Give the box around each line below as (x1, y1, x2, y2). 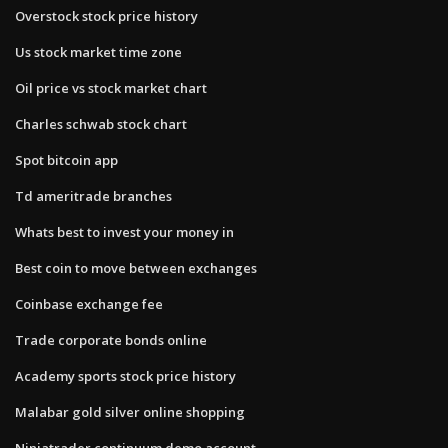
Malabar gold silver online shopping (15, 402, 245, 421)
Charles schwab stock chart (15, 114, 187, 133)
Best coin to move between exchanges (15, 258, 257, 277)
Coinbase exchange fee (15, 294, 163, 313)
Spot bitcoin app (15, 150, 118, 169)
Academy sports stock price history (15, 366, 236, 385)
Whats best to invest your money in (15, 222, 234, 241)
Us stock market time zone (15, 42, 182, 61)
